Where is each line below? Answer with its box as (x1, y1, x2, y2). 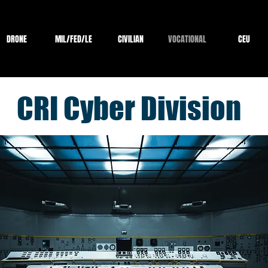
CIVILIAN (117, 33, 144, 45)
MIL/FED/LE (55, 33, 92, 45)
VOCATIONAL (168, 33, 206, 45)
